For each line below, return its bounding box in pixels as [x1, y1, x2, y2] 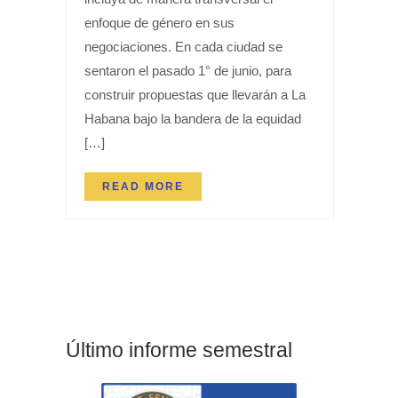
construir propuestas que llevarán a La [84, 87, 306, 102]
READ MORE [102, 180, 184, 193]
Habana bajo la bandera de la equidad [84, 111, 301, 126]
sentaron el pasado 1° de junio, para [84, 63, 291, 78]
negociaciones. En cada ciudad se [84, 39, 283, 54]
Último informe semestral [66, 338, 292, 362]
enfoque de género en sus [84, 15, 235, 30]
